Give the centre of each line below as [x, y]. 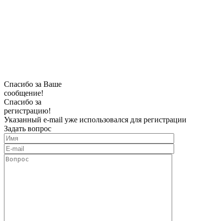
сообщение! [24, 93]
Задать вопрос [28, 128]
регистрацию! [27, 110]
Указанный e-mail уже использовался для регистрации [95, 119]
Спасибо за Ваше [33, 84]
